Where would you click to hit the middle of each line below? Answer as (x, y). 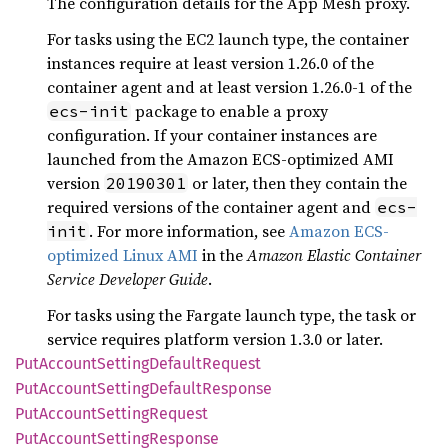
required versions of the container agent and (211, 207)
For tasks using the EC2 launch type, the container (228, 39)
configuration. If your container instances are (212, 135)
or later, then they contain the (297, 183)
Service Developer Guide (127, 279)
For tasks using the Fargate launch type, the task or (231, 315)
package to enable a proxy (229, 111)
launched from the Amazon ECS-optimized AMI (220, 159)
